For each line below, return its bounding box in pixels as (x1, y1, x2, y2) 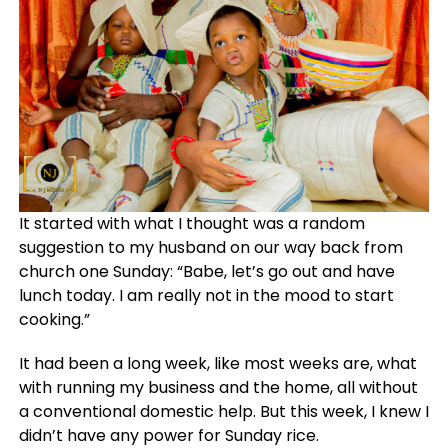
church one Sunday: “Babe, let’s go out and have (18, 260, 395, 284)
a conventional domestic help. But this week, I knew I (18, 400, 429, 424)
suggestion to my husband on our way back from (18, 236, 403, 260)
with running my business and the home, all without (18, 376, 418, 400)
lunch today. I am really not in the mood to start (18, 284, 394, 308)
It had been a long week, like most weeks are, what (18, 352, 417, 376)
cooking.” (18, 308, 90, 332)
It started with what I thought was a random (18, 212, 365, 236)
